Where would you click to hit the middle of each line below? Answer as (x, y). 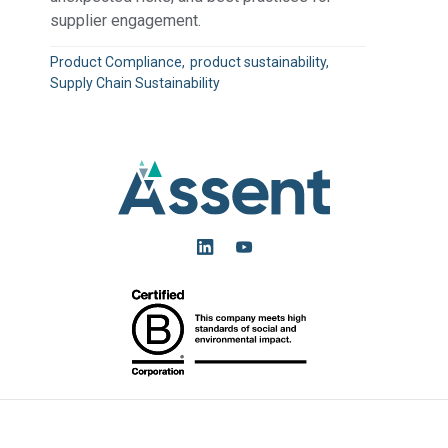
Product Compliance (116, 61)
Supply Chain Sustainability (135, 82)
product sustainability (258, 61)
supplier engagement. (126, 20)
